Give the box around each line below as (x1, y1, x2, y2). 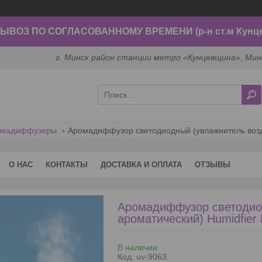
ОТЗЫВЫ (195, 160, 230, 169)
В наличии (117, 242, 157, 252)
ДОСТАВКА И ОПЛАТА (101, 160, 182, 169)
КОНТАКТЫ (46, 160, 88, 169)
